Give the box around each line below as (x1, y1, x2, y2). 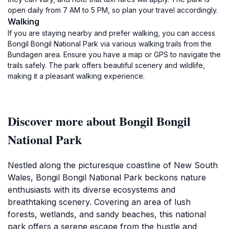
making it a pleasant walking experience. (8, 72, 145, 80)
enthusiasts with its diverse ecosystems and (8, 185, 175, 195)
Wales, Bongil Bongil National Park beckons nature (8, 172, 206, 182)
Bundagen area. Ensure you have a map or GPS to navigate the (8, 50, 221, 59)
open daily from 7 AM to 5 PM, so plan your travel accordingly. (8, 6, 218, 14)
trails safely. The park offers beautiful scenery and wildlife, (8, 61, 205, 70)
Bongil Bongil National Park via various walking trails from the (8, 39, 212, 48)
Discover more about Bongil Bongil (8, 112, 191, 130)
